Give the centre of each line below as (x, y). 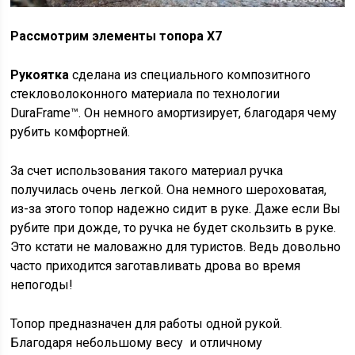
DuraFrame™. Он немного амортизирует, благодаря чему (174, 113)
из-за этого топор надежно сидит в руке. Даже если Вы (176, 208)
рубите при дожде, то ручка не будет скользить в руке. (174, 227)
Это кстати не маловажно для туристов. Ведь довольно (176, 246)
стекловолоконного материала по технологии (145, 94)
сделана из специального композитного (190, 74)
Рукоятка (40, 74)
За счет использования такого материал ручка (147, 170)
